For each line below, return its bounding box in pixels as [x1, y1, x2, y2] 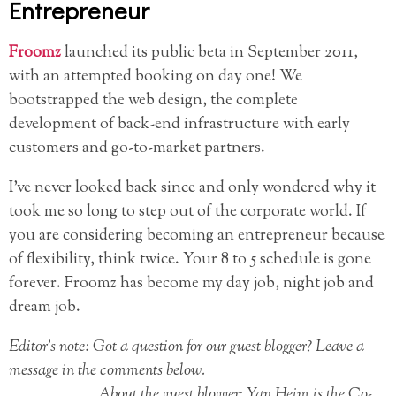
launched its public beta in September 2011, [61, 42, 358, 65]
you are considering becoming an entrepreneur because [9, 225, 385, 248]
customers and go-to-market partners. [9, 137, 265, 161]
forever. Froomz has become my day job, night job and [9, 272, 374, 296]
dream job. [9, 296, 80, 320]
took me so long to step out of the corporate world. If [9, 201, 366, 225]
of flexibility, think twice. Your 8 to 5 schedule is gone [9, 248, 371, 272]
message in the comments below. [9, 360, 205, 384]
